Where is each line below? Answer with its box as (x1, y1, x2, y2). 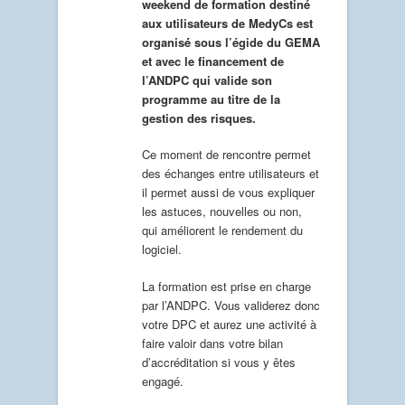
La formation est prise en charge (142, 277, 311, 295)
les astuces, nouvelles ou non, (142, 202, 302, 221)
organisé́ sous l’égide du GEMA (142, 33, 320, 51)
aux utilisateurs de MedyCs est (142, 14, 313, 32)
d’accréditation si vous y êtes (142, 353, 296, 371)
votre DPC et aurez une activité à (142, 315, 316, 333)
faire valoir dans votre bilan (142, 334, 283, 352)
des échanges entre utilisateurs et (142, 165, 319, 183)
